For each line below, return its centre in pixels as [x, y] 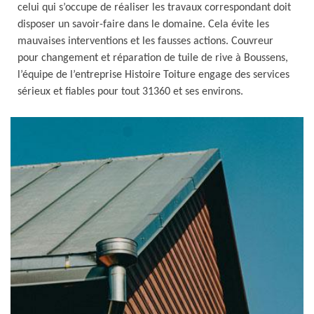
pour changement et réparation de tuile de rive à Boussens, [153, 58]
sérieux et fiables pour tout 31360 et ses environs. [130, 92]
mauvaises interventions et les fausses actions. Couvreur [145, 41]
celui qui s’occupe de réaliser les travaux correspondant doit [154, 8]
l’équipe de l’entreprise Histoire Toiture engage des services [153, 75]
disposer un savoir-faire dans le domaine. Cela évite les [143, 25]
